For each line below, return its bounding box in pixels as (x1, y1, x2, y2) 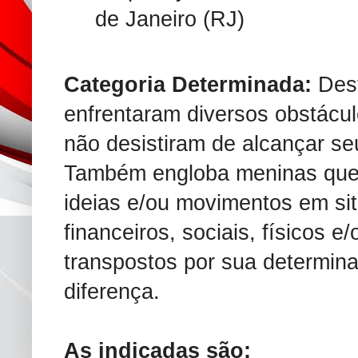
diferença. (64, 279, 160, 304)
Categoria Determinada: (64, 72, 312, 97)
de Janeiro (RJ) (94, 6, 245, 31)
